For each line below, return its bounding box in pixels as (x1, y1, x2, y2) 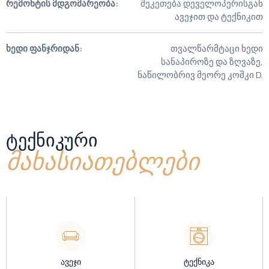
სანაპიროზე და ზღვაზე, (161, 55, 263, 68)
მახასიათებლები (6, 148, 199, 177)
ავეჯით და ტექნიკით (175, 10, 263, 23)
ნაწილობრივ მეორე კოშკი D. (138, 68, 263, 81)
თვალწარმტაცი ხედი (171, 42, 263, 55)
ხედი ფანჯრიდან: (6, 42, 82, 55)
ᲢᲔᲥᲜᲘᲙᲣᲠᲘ (6, 127, 98, 153)
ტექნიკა (183, 256, 214, 267)
